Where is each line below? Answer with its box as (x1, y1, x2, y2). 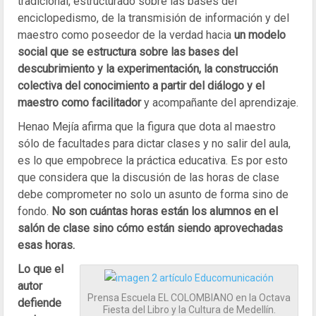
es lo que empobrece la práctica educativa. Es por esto (18, 154, 288, 167)
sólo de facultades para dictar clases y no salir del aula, (18, 137, 291, 150)
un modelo (234, 28, 286, 42)
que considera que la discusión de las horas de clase (18, 171, 279, 184)
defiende (18, 296, 61, 310)
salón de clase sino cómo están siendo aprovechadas (18, 221, 283, 235)
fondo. (18, 205, 51, 218)
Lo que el (18, 262, 63, 276)
